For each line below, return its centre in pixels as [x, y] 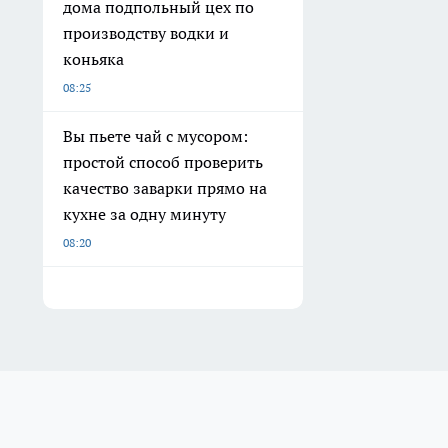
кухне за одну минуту [144, 214]
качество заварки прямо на [165, 188]
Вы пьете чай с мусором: [155, 136]
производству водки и [146, 33]
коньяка [93, 59]
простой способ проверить [163, 162]
